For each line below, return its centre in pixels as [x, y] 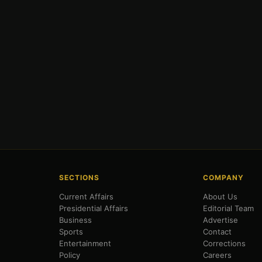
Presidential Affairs [93, 208]
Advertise [221, 220]
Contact [218, 232]
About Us [220, 197]
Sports [71, 232]
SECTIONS [79, 178]
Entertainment [85, 244]
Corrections [225, 244]
